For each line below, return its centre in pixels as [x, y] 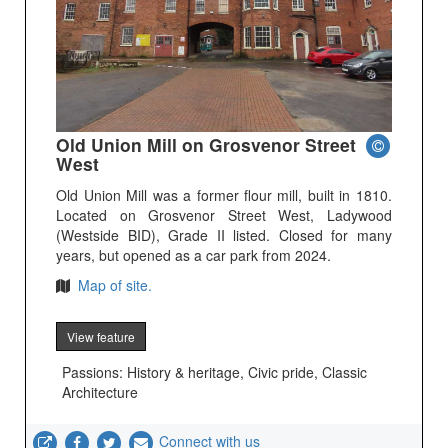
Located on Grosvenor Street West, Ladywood [224, 215]
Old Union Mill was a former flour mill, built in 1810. [224, 195]
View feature [101, 337]
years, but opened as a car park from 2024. [194, 255]
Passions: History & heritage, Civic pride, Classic [215, 372]
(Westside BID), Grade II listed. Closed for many [224, 235]
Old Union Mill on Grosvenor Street [206, 145]
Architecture [100, 392]
